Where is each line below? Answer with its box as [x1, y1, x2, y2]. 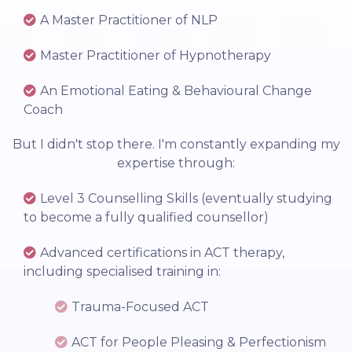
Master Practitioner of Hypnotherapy [40, 48, 271, 64]
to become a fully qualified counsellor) [24, 210, 269, 225]
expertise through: [117, 156, 235, 171]
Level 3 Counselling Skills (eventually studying [40, 191, 332, 207]
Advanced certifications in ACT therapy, [40, 245, 284, 261]
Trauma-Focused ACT [71, 299, 209, 315]
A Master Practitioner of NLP [40, 13, 218, 28]
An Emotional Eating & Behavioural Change [40, 83, 312, 99]
